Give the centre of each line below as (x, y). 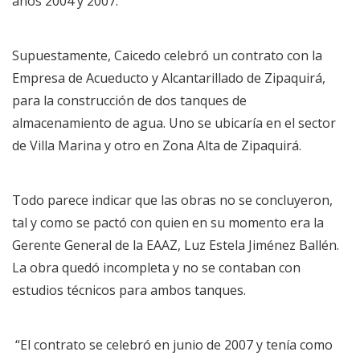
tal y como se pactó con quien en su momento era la (168, 222)
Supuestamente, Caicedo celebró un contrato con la (167, 55)
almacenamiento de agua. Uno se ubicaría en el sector (174, 123)
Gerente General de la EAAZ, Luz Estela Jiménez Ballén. (176, 245)
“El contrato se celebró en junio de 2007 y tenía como (172, 344)
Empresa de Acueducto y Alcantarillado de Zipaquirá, (169, 78)
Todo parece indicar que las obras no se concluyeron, (172, 200)
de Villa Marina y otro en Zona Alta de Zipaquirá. (157, 145)
